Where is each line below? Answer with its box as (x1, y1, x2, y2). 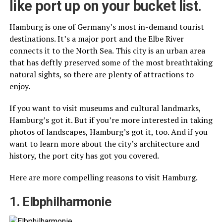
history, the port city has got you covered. (9, 150, 159, 161)
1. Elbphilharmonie (9, 194, 111, 209)
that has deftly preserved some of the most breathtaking (9, 57, 213, 68)
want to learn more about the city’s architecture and (9, 138, 199, 149)
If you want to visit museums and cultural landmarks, (9, 103, 201, 113)
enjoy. (9, 81, 30, 92)
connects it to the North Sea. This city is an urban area (9, 45, 205, 56)
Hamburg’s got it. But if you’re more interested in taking (9, 114, 213, 125)
